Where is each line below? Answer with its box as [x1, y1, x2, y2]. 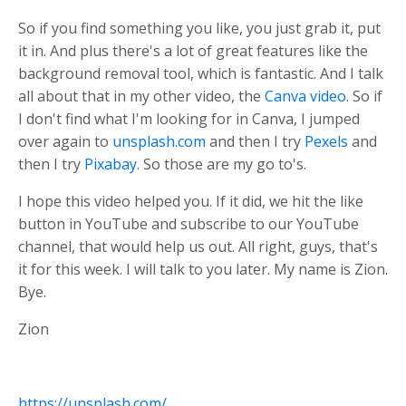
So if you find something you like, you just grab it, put [18, 17, 381, 38]
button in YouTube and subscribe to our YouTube [18, 213, 359, 234]
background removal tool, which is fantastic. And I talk [18, 63, 383, 83]
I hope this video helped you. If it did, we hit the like [18, 190, 363, 211]
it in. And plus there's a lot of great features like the [18, 40, 368, 61]
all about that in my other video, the [18, 85, 265, 106]
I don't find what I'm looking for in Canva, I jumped [18, 108, 360, 129]
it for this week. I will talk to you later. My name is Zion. [18, 258, 388, 279]
